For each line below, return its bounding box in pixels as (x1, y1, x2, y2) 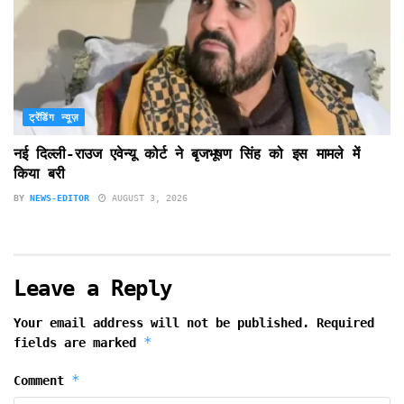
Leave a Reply (14, 276, 172, 302)
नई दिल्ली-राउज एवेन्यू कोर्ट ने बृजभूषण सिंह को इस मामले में (14, 145, 360, 163)
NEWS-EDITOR (30, 193, 89, 204)
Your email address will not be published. (14, 316, 309, 331)
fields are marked (14, 335, 143, 351)
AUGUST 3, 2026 (106, 193, 188, 204)
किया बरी (14, 165, 65, 183)
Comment (14, 373, 71, 389)
